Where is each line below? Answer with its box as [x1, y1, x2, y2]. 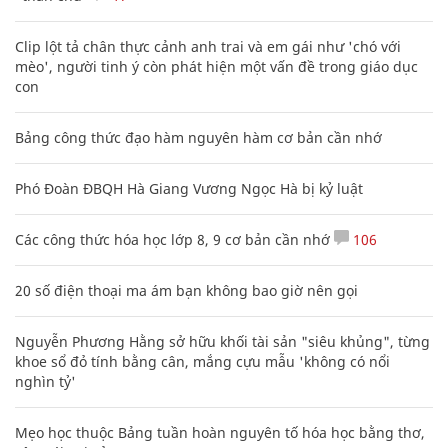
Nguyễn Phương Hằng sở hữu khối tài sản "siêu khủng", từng [15, 331, 430, 351]
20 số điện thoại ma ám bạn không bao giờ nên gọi [15, 280, 358, 300]
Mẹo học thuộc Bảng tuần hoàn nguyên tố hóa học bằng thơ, [15, 422, 425, 442]
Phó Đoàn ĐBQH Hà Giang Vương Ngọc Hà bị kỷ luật [15, 178, 363, 198]
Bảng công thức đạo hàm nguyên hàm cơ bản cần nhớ [15, 127, 382, 147]
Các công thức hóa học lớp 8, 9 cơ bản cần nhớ [15, 229, 330, 249]
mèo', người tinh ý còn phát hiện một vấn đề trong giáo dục [15, 56, 418, 76]
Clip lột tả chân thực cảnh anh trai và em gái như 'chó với [15, 36, 401, 56]
